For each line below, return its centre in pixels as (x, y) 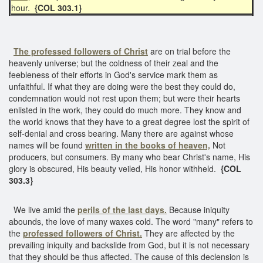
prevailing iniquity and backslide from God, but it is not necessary (129, 245)
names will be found (47, 145)
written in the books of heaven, (148, 145)
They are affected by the (188, 233)
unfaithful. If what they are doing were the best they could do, (122, 86)
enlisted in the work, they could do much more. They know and (125, 109)
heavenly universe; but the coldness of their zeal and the (114, 63)
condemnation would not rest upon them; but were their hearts (124, 98)
